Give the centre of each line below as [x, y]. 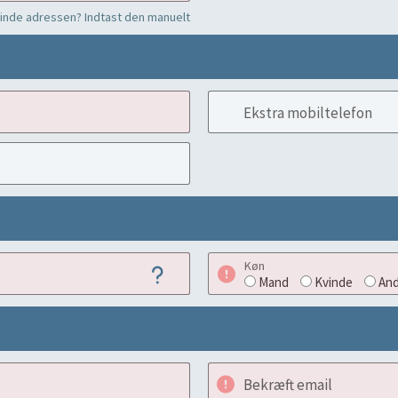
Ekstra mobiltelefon [308, 113]
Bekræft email [288, 385]
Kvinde [334, 282]
